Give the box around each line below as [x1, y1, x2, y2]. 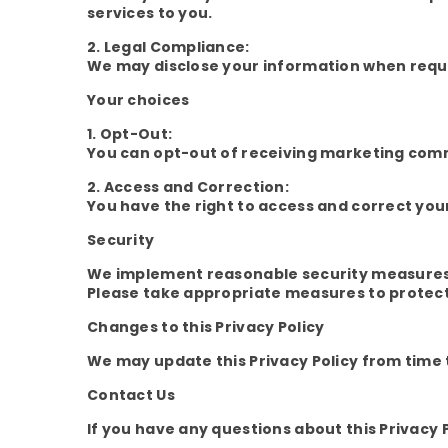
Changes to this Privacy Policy [87, 317, 325, 337]
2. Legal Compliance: [87, 37, 250, 57]
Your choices [87, 90, 190, 110]
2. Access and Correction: [87, 177, 289, 197]
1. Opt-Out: [87, 124, 173, 144]
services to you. [87, 3, 213, 23]
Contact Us [87, 385, 175, 405]
